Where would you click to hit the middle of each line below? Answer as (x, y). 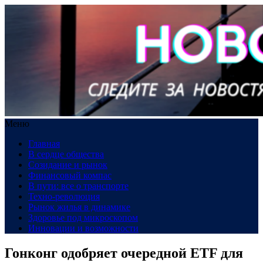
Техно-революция (64, 196)
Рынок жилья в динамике (79, 207)
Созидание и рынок (68, 165)
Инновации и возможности (83, 228)
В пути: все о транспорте (78, 186)
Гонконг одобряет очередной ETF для (124, 253)
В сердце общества (66, 154)
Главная (44, 144)
